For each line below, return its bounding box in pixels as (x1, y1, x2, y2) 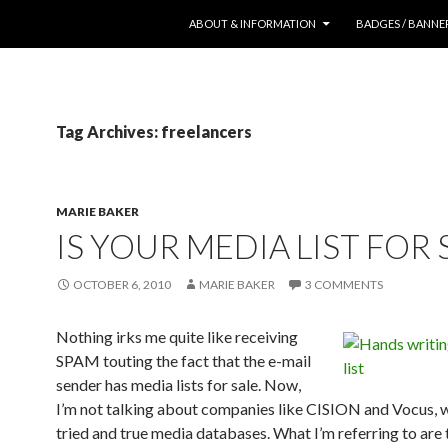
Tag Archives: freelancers (56, 122, 252, 141)
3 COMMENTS (305, 277, 383, 292)
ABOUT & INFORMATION (189, 17, 316, 30)
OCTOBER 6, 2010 (73, 277, 171, 292)
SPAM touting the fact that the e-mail (56, 351, 311, 370)
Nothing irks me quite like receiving (56, 327, 298, 346)
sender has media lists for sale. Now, (56, 375, 301, 394)
